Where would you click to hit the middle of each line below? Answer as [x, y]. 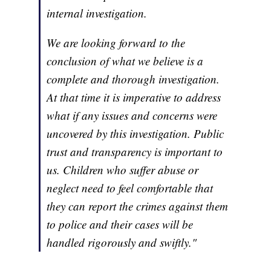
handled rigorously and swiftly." [122, 243]
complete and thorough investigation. [133, 79]
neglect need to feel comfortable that [130, 188]
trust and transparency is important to [135, 152]
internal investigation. [97, 13]
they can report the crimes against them [138, 206]
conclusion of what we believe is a [125, 61]
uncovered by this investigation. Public [135, 134]
